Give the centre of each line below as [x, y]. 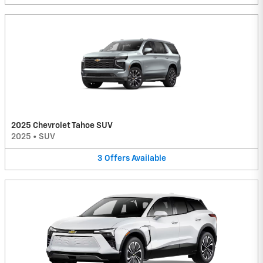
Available [149, 159]
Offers [117, 159]
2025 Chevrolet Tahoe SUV [62, 126]
